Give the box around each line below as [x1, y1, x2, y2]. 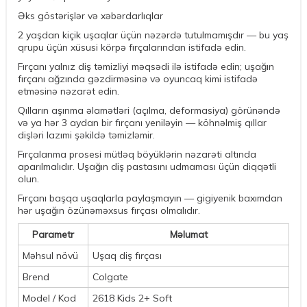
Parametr [32, 228, 74, 241]
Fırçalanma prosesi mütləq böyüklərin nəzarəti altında [18, 148, 256, 161]
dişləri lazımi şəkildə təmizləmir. [18, 129, 155, 142]
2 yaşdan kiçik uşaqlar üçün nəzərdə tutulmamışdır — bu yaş [18, 29, 288, 42]
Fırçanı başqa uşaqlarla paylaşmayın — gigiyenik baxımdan [18, 192, 282, 205]
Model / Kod [23, 292, 76, 305]
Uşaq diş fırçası [93, 249, 162, 262]
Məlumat [169, 228, 208, 241]
